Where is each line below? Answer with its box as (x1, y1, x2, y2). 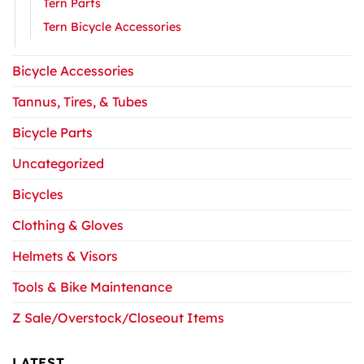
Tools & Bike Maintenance (12, 278, 172, 295)
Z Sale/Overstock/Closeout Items (12, 309, 224, 326)
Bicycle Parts (12, 123, 93, 141)
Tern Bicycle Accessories (43, 19, 181, 34)
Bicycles (12, 185, 63, 202)
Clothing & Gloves (12, 216, 123, 233)
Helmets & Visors (12, 247, 118, 264)
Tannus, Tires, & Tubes (12, 93, 148, 110)
